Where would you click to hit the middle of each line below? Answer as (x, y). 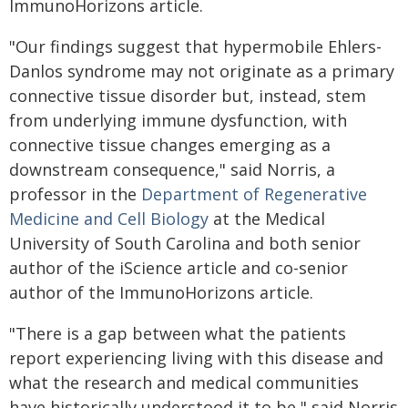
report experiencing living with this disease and (196, 358)
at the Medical (267, 219)
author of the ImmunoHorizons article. (161, 292)
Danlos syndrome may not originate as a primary (202, 71)
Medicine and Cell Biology (109, 219)
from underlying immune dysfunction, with (178, 120)
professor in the (75, 194)
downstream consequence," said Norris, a (172, 169)
